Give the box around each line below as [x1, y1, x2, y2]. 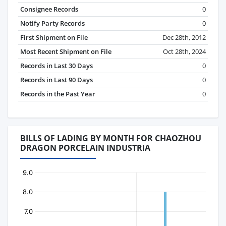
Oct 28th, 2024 [163, 47, 206, 56]
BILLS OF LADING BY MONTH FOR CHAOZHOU [20, 133, 201, 144]
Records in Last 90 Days [20, 75, 93, 85]
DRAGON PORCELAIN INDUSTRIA [20, 142, 150, 154]
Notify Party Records [20, 19, 85, 28]
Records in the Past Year [20, 89, 95, 99]
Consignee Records [20, 5, 78, 14]
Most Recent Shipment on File [20, 47, 111, 56]
